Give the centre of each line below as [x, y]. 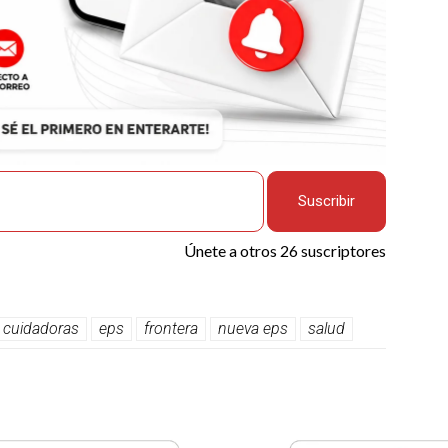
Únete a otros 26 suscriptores [285, 251]
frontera [171, 329]
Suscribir [326, 201]
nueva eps [253, 329]
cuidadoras [41, 329]
